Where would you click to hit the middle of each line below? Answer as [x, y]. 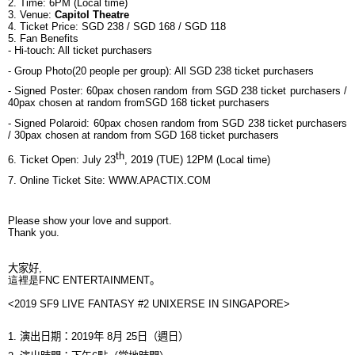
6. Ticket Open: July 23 [62, 160]
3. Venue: [30, 15]
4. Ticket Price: [43, 27]
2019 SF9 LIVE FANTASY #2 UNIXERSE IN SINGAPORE [149, 304]
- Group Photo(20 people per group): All [97, 71]
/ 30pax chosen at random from [80, 136]
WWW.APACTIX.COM [160, 180]
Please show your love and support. [90, 221]
